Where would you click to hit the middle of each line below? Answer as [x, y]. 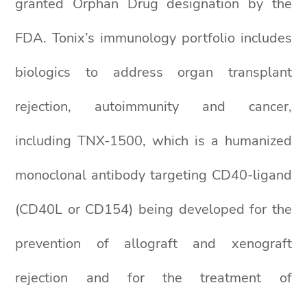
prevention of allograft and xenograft [153, 244]
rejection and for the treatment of [153, 278]
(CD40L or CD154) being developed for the [153, 209]
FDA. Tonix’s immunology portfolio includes [153, 38]
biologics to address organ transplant [153, 72]
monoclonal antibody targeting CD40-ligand [153, 175]
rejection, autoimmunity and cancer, [153, 107]
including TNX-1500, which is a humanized [153, 141]
